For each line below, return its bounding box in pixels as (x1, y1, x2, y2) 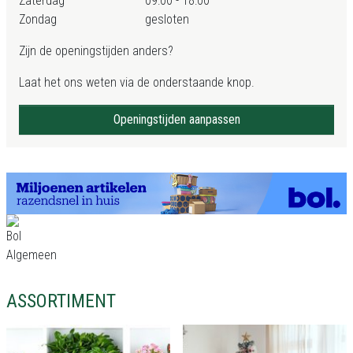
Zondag (19, 12, 57, 27)
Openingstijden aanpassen (113, 112, 240, 127)
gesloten (145, 12, 189, 27)
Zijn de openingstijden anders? (19, 43, 173, 58)
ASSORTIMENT (6, 290, 116, 313)
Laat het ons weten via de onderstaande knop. (19, 75, 255, 90)
